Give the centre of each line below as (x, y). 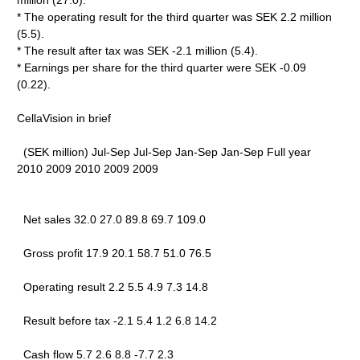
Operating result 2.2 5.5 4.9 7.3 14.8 (113, 287)
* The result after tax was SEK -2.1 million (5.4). (138, 51)
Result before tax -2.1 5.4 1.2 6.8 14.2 (117, 321)
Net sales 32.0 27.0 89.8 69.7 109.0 (112, 219)
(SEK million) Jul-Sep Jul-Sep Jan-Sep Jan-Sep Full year (164, 152)
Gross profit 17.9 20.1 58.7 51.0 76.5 (115, 253)
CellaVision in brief (64, 118)
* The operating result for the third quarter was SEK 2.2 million (175, 17)
